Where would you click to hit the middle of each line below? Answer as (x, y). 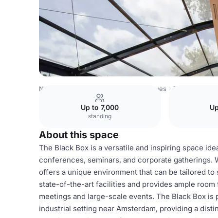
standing (100, 116)
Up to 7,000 (100, 107)
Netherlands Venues (70, 89)
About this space (79, 135)
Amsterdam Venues (137, 89)
